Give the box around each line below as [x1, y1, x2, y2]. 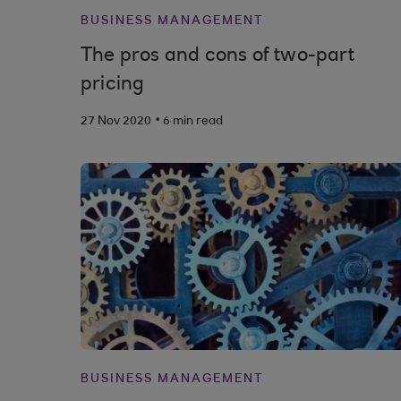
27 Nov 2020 [81, 115, 151, 128]
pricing [81, 75, 145, 95]
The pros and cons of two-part [81, 47, 354, 66]
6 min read [163, 115, 223, 128]
